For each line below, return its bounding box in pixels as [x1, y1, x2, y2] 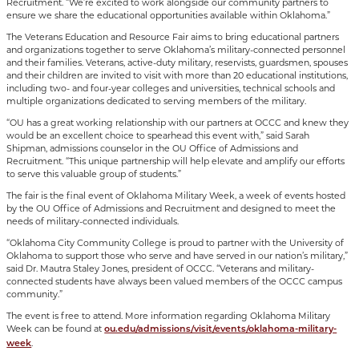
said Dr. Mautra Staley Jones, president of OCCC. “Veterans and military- [6, 262, 315, 274]
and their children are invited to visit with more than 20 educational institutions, [6, 69, 349, 81]
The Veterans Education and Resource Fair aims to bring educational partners [6, 30, 340, 42]
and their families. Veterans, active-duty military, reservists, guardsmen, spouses [6, 56, 349, 68]
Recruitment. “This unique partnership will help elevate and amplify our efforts [6, 155, 345, 167]
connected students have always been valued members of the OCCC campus [6, 275, 343, 287]
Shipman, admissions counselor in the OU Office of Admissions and [6, 142, 299, 154]
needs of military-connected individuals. [6, 215, 179, 227]
